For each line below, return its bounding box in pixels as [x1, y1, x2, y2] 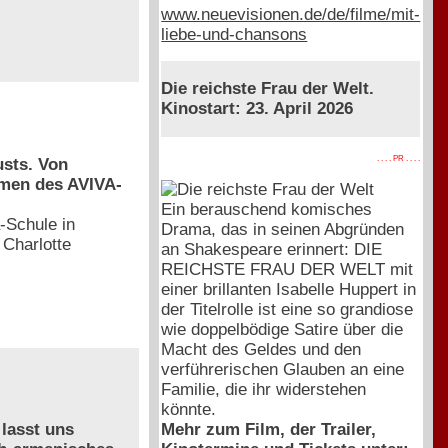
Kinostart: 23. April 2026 [161, 99, 354, 119]
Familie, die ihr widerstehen [161, 379, 367, 399]
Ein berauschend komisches [161, 199, 373, 219]
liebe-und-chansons [161, 24, 308, 44]
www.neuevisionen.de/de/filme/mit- [161, 4, 421, 24]
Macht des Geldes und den [161, 339, 362, 359]
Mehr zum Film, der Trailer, [161, 419, 377, 439]
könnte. [161, 399, 217, 419]
